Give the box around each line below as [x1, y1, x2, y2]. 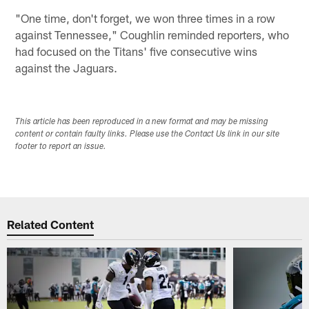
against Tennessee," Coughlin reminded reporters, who [15, 27, 290, 41]
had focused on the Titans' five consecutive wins [15, 43, 258, 58]
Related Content [7, 217, 94, 232]
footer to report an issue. [15, 142, 107, 151]
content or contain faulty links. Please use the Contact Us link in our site [15, 130, 280, 139]
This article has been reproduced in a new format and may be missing [15, 117, 269, 126]
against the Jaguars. [15, 60, 118, 74]
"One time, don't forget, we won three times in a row [15, 10, 276, 25]
